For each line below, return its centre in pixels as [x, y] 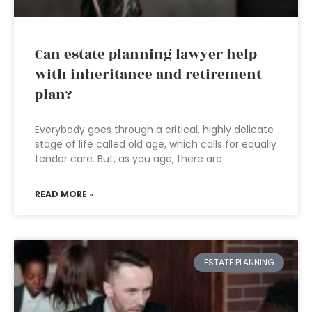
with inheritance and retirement [148, 75]
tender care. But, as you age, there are [128, 159]
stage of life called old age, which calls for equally [156, 144]
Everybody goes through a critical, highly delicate [154, 130]
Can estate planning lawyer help [146, 54]
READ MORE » [64, 194]
